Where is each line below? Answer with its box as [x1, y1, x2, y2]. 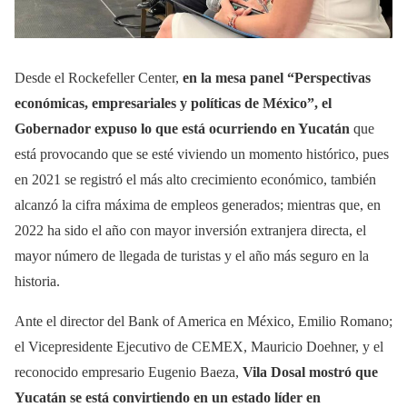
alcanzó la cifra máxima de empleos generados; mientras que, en [15, 196, 381, 213]
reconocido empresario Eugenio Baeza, [15, 363, 243, 380]
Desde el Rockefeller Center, [15, 69, 183, 85]
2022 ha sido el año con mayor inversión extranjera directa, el [15, 222, 366, 238]
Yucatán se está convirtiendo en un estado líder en [15, 389, 321, 405]
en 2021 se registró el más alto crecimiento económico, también [15, 171, 376, 187]
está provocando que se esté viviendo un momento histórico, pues [15, 145, 389, 162]
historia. [15, 273, 60, 289]
